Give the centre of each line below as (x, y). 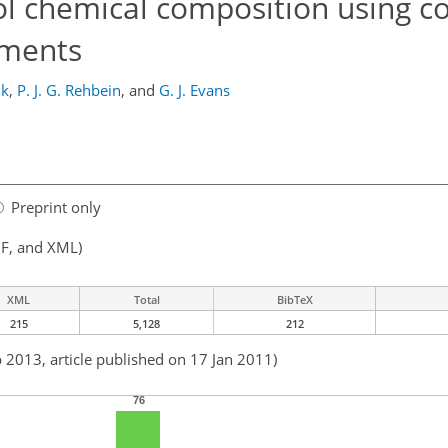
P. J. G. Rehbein (69, 90)
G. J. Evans (194, 90)
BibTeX (294, 300)
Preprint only (56, 207)
